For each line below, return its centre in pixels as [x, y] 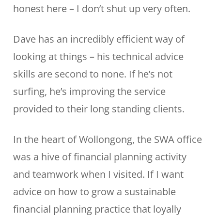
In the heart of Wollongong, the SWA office [107, 139]
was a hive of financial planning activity [100, 157]
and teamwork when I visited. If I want [98, 174]
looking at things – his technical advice [98, 56]
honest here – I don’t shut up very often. [101, 8]
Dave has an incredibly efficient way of [99, 39]
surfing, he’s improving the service [89, 91]
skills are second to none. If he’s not [93, 74]
